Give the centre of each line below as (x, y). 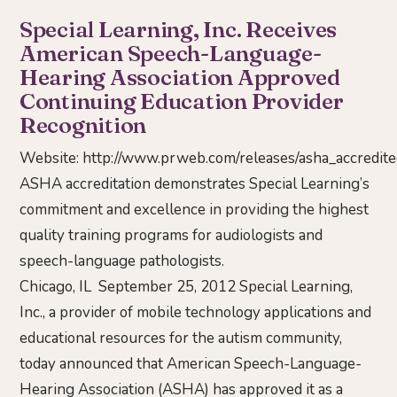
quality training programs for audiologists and (171, 236)
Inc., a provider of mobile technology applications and (195, 313)
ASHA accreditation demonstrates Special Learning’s (195, 184)
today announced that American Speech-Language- (191, 364)
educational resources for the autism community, (181, 339)
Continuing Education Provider (182, 101)
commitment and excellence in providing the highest (194, 210)
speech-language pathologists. (122, 261)
